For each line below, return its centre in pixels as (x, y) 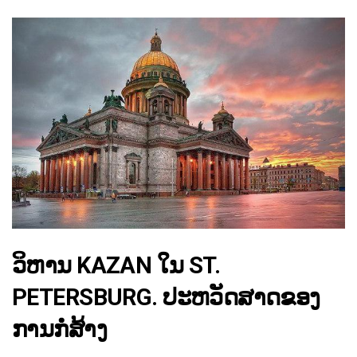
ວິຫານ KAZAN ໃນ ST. (116, 265)
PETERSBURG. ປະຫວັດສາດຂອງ (166, 297)
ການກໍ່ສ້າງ (59, 329)
